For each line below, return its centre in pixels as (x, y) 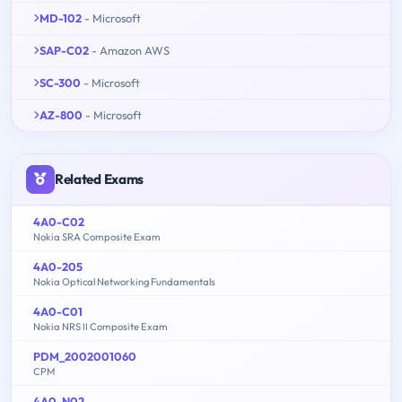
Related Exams (100, 179)
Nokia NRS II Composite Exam (100, 326)
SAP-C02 (64, 50)
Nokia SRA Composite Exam (97, 236)
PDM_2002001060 (85, 356)
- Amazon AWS (131, 50)
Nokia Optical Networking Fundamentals (124, 281)
